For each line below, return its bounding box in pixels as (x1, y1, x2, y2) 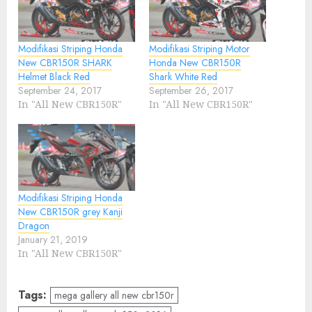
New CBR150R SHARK (18, 56, 112, 70)
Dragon (18, 219, 49, 233)
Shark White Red (149, 70, 217, 84)
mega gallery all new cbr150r (54, 288, 174, 303)
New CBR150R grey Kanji (18, 205, 123, 219)
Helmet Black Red (18, 70, 90, 84)
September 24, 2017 (18, 84, 102, 98)
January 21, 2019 (18, 233, 88, 247)
